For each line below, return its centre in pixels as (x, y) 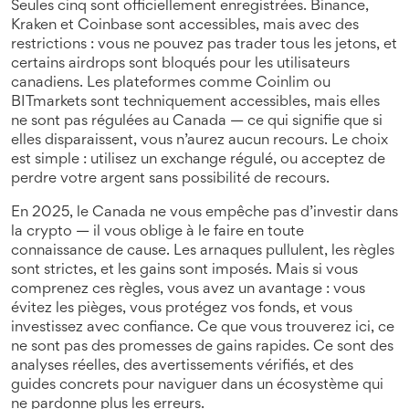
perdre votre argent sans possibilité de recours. (170, 179)
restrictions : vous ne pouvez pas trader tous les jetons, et (204, 45)
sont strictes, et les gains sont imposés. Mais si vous (184, 271)
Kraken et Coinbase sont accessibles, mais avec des (185, 26)
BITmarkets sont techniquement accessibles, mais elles (195, 103)
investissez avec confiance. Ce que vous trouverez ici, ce (203, 328)
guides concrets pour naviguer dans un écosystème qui (197, 386)
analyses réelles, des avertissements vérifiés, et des (182, 367)
